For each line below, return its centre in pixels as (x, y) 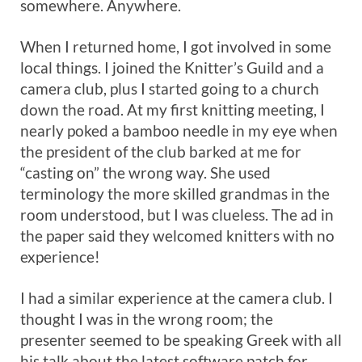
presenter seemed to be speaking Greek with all (181, 340)
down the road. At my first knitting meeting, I (173, 109)
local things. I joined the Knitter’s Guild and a (172, 67)
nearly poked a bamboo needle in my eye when (179, 130)
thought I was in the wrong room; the (147, 319)
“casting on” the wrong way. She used (145, 173)
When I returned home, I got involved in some (176, 46)
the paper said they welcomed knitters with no (177, 236)
